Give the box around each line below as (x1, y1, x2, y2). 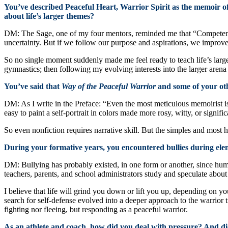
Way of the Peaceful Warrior (62, 81, 158, 91)
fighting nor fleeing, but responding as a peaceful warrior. (4, 205, 188, 214)
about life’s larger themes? (4, 11, 94, 20)
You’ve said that (4, 81, 62, 91)
